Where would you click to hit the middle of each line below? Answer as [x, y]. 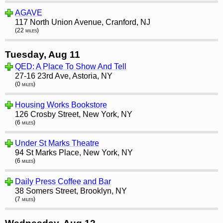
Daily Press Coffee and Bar [63, 181]
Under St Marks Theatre [57, 143]
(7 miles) [25, 199]
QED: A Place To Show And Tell [71, 66]
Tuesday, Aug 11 [43, 54]
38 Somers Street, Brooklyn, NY [71, 191]
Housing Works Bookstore [61, 105]
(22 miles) [27, 30]
